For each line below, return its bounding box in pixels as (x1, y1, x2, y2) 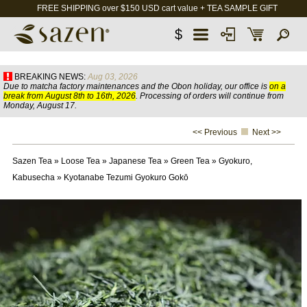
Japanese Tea (108, 156, 162, 166)
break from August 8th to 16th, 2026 (3, 91, 136, 101)
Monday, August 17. (3, 101, 77, 110)
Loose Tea (60, 156, 100, 166)
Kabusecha (12, 173, 55, 182)
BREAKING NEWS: (14, 72, 86, 82)
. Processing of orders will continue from (136, 91, 284, 101)
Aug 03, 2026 (88, 72, 138, 82)
